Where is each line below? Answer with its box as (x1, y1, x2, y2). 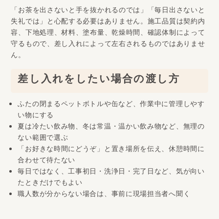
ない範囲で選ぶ (18, 131, 68, 146)
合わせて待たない (18, 154, 76, 169)
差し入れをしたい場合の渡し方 (18, 70, 180, 91)
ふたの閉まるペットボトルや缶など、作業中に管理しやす (18, 98, 205, 112)
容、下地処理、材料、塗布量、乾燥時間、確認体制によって (11, 26, 205, 41)
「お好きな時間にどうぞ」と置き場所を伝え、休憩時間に (18, 143, 205, 157)
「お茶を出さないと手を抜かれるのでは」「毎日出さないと (11, 4, 205, 19)
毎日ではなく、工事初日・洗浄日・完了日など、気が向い (18, 165, 205, 180)
